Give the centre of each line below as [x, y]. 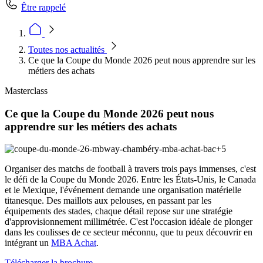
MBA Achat [74, 243]
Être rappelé [43, 7]
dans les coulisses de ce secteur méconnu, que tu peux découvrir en [129, 232]
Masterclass [26, 91]
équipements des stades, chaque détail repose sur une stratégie [119, 211]
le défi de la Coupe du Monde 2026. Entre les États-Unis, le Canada [130, 180]
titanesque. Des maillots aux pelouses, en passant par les [108, 201]
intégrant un [28, 243]
